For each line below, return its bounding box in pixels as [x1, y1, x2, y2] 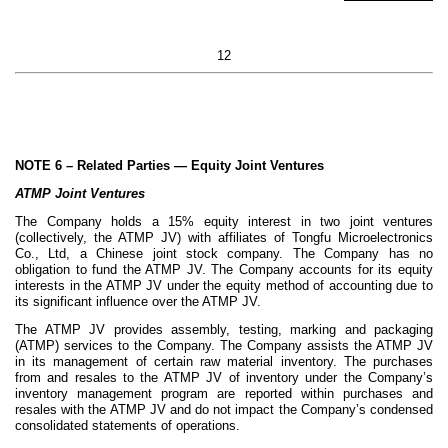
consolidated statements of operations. [15, 417, 240, 433]
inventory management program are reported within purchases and [15, 385, 433, 401]
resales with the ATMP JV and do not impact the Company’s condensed [15, 401, 433, 417]
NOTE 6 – [15, 157, 77, 173]
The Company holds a [15, 213, 168, 229]
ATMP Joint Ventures [15, 185, 145, 201]
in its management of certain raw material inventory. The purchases [15, 353, 433, 369]
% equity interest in [182, 213, 320, 229]
